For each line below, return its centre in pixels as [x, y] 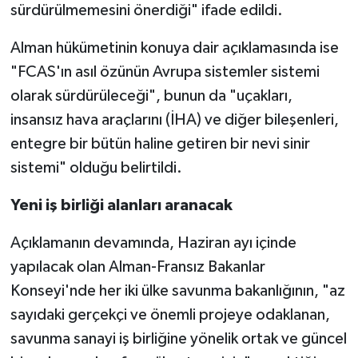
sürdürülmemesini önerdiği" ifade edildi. [146, 11]
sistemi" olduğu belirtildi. [96, 168]
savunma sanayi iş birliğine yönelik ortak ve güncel [178, 339]
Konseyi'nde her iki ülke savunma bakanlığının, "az [177, 291]
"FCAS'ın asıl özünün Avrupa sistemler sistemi [165, 72]
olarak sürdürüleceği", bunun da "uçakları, [151, 96]
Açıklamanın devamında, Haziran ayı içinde [153, 243]
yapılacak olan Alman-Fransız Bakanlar [137, 267]
